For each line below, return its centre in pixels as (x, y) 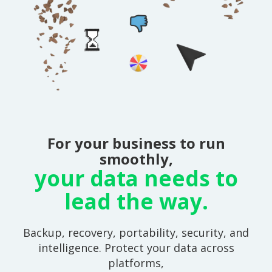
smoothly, (136, 159)
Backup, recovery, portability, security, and (136, 233)
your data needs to (136, 178)
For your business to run (136, 143)
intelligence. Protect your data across (136, 248)
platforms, (136, 263)
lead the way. (136, 202)
